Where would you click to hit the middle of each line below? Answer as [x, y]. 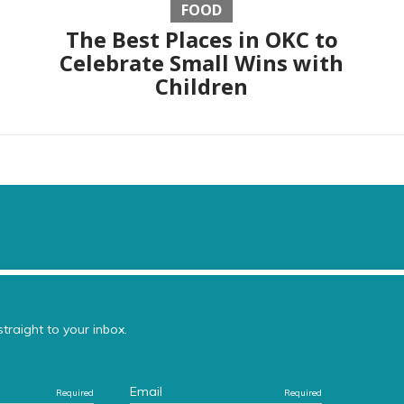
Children [202, 87]
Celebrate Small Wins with [202, 63]
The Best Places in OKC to [202, 40]
